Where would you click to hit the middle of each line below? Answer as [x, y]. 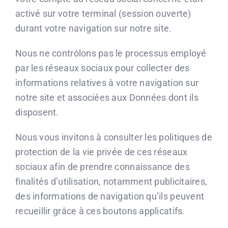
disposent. [37, 112]
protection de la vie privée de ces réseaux [102, 152]
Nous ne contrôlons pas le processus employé [111, 53]
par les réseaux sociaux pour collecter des [103, 68]
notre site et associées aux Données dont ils [107, 98]
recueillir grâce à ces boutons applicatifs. [100, 211]
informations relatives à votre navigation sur [107, 83]
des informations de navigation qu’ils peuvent [110, 196]
